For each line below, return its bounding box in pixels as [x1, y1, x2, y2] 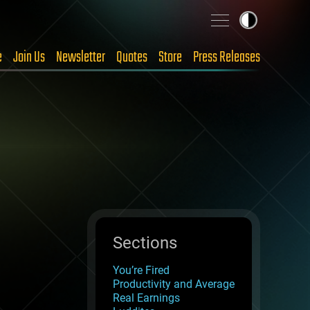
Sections [113, 233, 177, 253]
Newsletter [56, 46, 105, 69]
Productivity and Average [113, 277, 235, 291]
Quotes [116, 46, 147, 69]
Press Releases [193, 46, 260, 69]
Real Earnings [113, 291, 180, 304]
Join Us [13, 46, 45, 69]
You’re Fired [113, 264, 170, 277]
